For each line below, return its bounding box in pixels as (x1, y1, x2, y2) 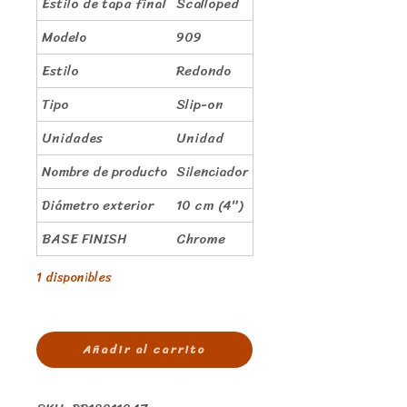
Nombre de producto (42, 159, 167, 184)
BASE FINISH (42, 226, 127, 251)
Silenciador (176, 159, 248, 184)
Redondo (176, 58, 231, 83)
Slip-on (176, 92, 223, 116)
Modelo (42, 25, 86, 49)
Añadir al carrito (83, 339, 206, 361)
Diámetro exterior (42, 193, 154, 217)
